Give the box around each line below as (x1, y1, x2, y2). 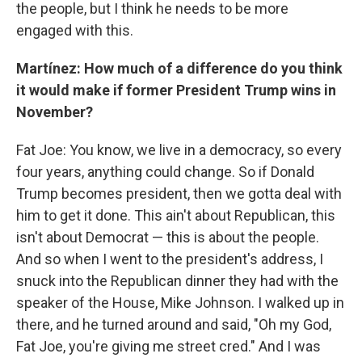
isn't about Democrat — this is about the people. (16, 229, 319, 246)
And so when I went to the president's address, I (16, 250, 323, 267)
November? (16, 103, 93, 120)
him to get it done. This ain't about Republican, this (16, 207, 335, 224)
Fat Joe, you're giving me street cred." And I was (16, 338, 321, 355)
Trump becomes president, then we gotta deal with (16, 185, 342, 202)
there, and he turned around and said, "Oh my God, (16, 316, 331, 333)
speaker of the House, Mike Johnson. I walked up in (16, 294, 344, 311)
